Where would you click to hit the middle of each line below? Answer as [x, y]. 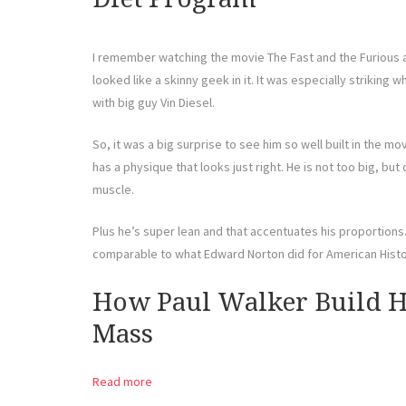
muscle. [113, 189]
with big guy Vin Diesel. [154, 102]
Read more [122, 382]
